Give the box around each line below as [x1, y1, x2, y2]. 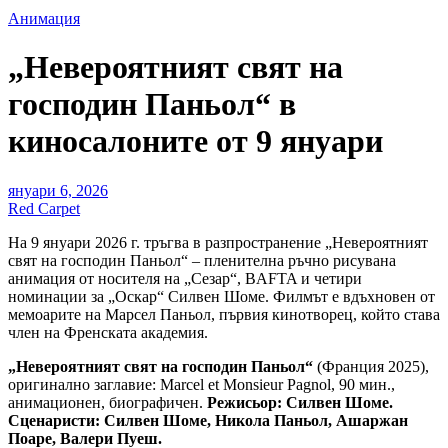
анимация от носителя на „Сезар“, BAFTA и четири [8, 269, 362, 287]
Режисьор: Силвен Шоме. [207, 393, 393, 411]
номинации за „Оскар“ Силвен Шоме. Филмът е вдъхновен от [8, 287, 435, 305]
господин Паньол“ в [8, 86, 296, 123]
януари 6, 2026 [8, 181, 108, 199]
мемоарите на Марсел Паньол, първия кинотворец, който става [8, 305, 440, 323]
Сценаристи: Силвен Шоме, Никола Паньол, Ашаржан [8, 411, 408, 429]
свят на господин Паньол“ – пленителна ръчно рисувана [8, 251, 396, 269]
